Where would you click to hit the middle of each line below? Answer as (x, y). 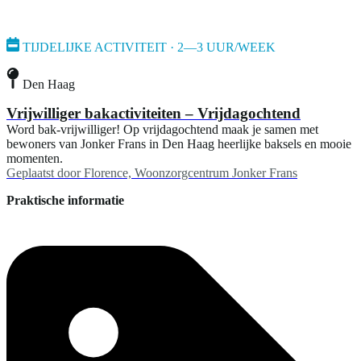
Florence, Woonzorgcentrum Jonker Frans (191, 172)
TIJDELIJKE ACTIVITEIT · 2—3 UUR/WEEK (149, 48)
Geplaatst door (44, 172)
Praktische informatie (65, 200)
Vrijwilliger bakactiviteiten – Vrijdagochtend (154, 113)
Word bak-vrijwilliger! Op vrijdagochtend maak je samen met (162, 129)
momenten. (35, 158)
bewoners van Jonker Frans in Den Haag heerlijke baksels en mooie (179, 143)
